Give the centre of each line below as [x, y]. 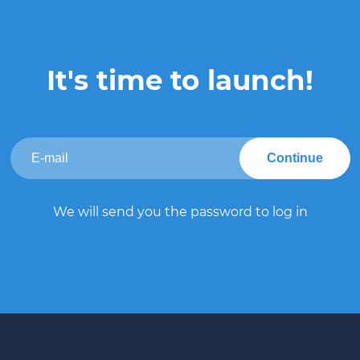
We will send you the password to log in [180, 212]
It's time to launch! [180, 80]
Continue [295, 158]
